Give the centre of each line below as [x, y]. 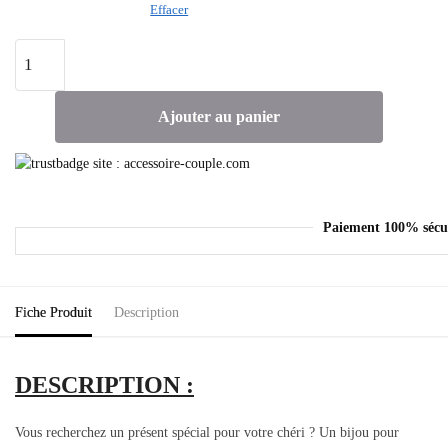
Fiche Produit [53, 313]
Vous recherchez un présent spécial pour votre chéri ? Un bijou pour [207, 433]
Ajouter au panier [219, 116]
